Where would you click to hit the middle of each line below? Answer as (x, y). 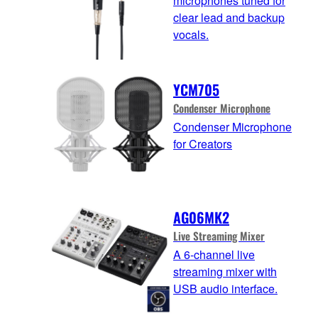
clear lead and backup (229, 17)
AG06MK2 (201, 218)
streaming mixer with (225, 272)
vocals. (191, 34)
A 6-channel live (214, 255)
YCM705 (196, 90)
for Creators (203, 144)
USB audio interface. (225, 289)
